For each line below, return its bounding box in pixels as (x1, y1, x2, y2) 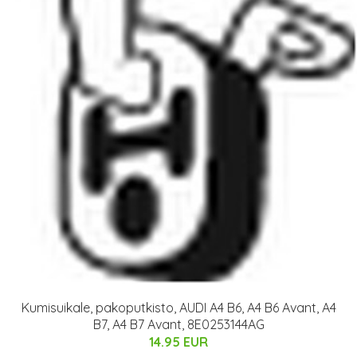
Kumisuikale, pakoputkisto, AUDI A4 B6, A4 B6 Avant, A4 (21, 299, 336, 316)
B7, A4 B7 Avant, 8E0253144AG (92, 316, 265, 332)
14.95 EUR (149, 333, 208, 350)
